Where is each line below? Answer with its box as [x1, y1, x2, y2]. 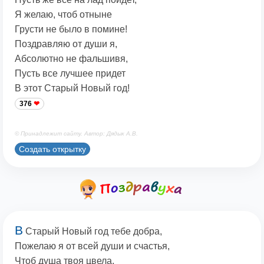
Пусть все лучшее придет [15, 68, 126, 79]
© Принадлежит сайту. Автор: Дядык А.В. [15, 130, 138, 137]
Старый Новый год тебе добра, [23, 226, 162, 237]
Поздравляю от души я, [15, 39, 117, 49]
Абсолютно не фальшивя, [15, 54, 128, 64]
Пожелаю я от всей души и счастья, [15, 241, 170, 252]
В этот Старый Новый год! [15, 83, 130, 94]
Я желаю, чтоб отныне [15, 9, 112, 20]
